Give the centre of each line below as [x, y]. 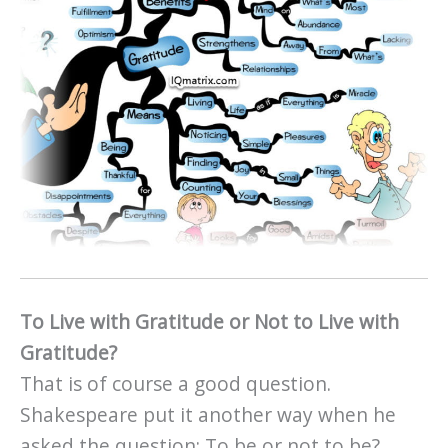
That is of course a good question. [175, 384]
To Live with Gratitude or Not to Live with [209, 322]
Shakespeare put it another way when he [208, 415]
